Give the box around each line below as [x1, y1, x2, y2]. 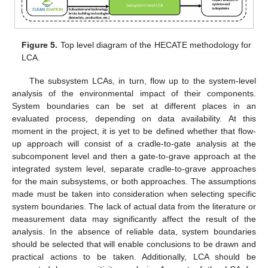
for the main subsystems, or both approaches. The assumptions [12, 176, 256, 186]
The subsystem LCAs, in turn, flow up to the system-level [29, 75, 256, 86]
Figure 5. [22, 40, 58, 50]
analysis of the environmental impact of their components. [12, 88, 256, 98]
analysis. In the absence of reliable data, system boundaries [12, 226, 256, 236]
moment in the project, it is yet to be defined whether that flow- [12, 126, 256, 136]
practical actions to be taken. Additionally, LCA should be [12, 251, 256, 261]
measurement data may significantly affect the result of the [12, 214, 256, 224]
